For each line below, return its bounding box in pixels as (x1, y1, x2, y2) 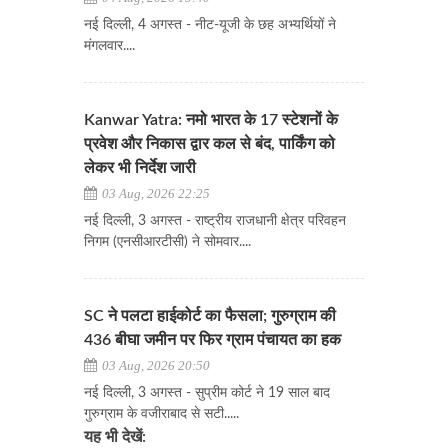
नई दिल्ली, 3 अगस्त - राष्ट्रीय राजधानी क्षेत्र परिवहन (84, 214, 346, 229)
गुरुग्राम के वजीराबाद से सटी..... (84, 407, 239, 422)
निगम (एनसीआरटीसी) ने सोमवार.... (84, 235, 251, 250)
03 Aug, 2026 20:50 (99, 358, 210, 374)
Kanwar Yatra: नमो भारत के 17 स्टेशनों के (84, 112, 338, 129)
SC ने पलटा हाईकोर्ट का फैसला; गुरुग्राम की (84, 308, 336, 325)
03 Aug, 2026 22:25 (99, 186, 210, 202)
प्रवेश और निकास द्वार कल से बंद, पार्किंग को (84, 136, 335, 153)
